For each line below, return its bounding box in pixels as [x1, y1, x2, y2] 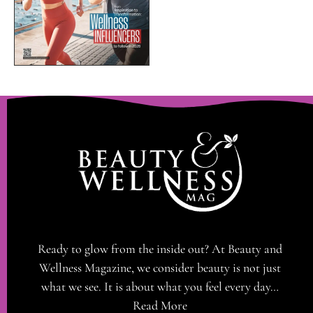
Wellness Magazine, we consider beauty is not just [39, 259, 281, 275]
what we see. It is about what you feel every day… [41, 278, 279, 294]
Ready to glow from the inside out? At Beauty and [38, 240, 282, 256]
